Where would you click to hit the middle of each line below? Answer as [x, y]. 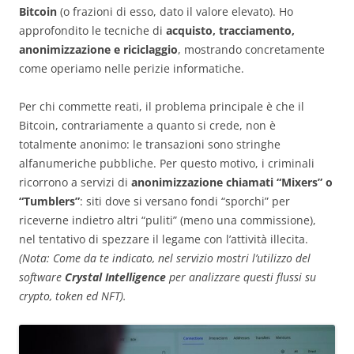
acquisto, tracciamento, [230, 31]
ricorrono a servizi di [75, 183]
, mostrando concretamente [251, 50]
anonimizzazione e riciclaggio [98, 50]
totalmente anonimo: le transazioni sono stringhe [150, 145]
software [42, 277]
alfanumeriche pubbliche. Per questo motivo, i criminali [167, 164]
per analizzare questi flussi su [241, 277]
